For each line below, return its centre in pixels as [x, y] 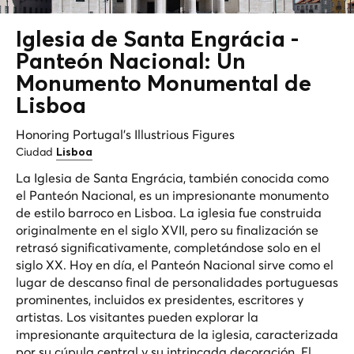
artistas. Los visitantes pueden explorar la [137, 316]
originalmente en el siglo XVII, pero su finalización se [167, 230]
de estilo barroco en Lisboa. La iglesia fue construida [169, 212]
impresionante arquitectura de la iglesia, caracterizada [177, 334]
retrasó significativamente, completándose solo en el [168, 247]
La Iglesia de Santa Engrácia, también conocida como [172, 177]
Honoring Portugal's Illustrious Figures [125, 134]
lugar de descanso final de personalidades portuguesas [177, 282]
